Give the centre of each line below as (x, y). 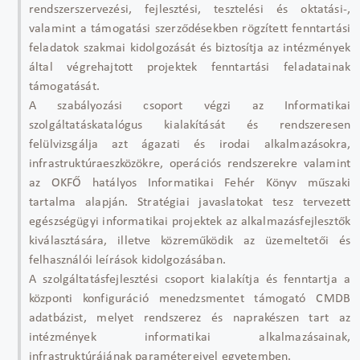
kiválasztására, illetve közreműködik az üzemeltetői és (190, 241)
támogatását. (64, 86)
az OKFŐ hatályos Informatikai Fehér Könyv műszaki (190, 183)
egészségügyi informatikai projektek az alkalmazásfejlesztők (190, 221)
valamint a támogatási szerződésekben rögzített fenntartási (190, 29)
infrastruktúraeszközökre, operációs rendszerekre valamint (190, 164)
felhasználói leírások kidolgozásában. (127, 260)
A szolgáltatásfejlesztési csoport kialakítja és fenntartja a (190, 279)
